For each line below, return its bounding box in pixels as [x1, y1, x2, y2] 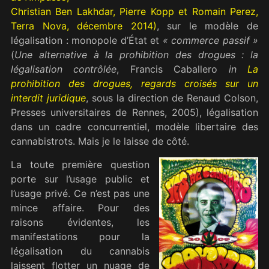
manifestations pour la [11, 230, 150, 243]
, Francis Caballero [116, 63, 229, 76]
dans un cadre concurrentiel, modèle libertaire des [11, 121, 258, 133]
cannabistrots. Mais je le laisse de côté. [11, 135, 189, 148]
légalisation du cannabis [11, 244, 150, 257]
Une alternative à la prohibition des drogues [14, 49, 235, 61]
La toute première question [11, 158, 150, 171]
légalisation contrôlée [11, 63, 117, 76]
